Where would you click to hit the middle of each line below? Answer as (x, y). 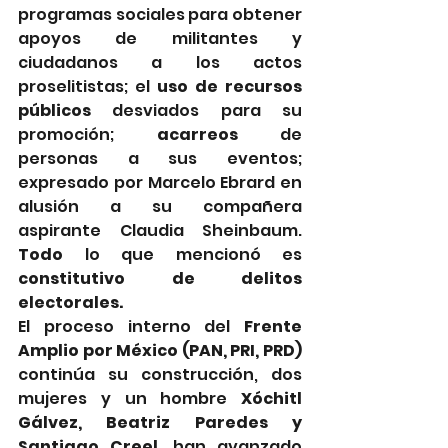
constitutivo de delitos (160, 278)
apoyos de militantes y (160, 38)
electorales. (70, 302)
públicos (54, 110)
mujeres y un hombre (129, 398)
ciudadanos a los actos (160, 62)
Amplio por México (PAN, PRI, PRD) (160, 350)
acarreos (197, 134)
